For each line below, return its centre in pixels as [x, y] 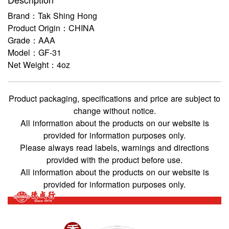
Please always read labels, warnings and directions [114, 147]
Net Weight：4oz [39, 64]
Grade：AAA [31, 40]
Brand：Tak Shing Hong [52, 15]
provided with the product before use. [114, 159]
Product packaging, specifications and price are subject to [114, 98]
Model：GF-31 [35, 52]
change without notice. [114, 110]
